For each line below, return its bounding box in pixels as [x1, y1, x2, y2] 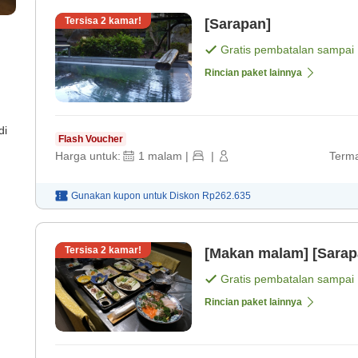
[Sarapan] [205, 16, 271, 33]
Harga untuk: [55, 149, 121, 163]
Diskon [169, 190, 202, 202]
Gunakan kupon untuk [71, 190, 167, 202]
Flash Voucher [58, 133, 123, 145]
